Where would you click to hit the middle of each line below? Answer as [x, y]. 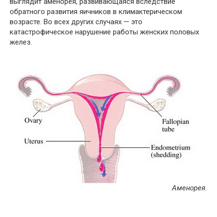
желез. [21, 42]
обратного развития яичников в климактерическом [96, 12]
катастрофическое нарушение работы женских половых [104, 32]
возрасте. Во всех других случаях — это [76, 22]
